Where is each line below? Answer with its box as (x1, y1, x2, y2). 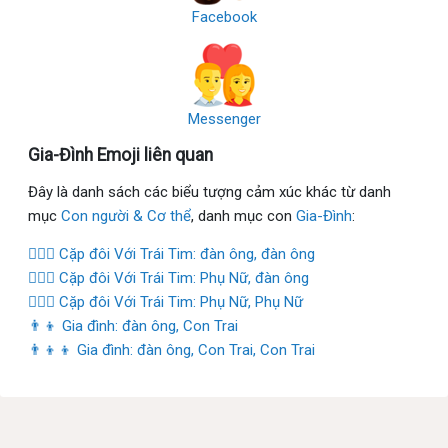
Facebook (191, 7, 257, 26)
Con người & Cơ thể (61, 206, 191, 225)
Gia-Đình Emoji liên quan (28, 144, 213, 165)
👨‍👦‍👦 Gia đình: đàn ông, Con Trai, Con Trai (28, 340, 315, 359)
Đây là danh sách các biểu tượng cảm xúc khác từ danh (28, 182, 391, 201)
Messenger (187, 109, 261, 128)
